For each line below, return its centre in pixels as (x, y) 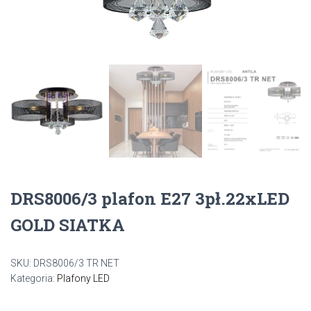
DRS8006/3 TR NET (76, 263)
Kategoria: (34, 279)
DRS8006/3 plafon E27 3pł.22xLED (150, 199)
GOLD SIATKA (68, 225)
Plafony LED (83, 279)
